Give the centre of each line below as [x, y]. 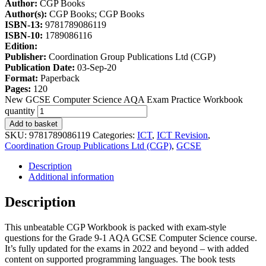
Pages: [19, 88]
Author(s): [27, 14]
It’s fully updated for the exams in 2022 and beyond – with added [127, 248]
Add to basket [34, 123]
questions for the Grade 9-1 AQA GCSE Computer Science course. [131, 237]
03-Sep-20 [97, 67]
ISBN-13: [25, 24]
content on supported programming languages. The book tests [120, 259]
